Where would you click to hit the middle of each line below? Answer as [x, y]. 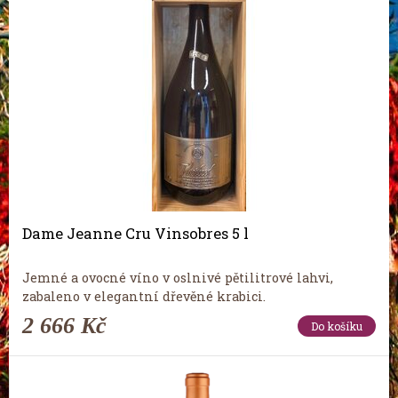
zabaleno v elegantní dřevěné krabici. [144, 297]
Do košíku [337, 326]
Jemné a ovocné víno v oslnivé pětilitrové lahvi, [178, 278]
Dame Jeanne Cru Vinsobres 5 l [135, 233]
